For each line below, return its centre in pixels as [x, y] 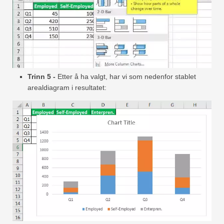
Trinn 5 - [41, 76]
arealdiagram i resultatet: [67, 87]
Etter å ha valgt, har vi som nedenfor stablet [126, 76]
